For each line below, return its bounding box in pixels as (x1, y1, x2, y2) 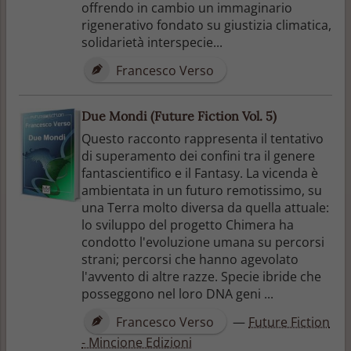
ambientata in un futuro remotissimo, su (81, 181, 322, 199)
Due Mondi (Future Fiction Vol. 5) (81, 107, 277, 124)
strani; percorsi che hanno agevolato (81, 250, 299, 268)
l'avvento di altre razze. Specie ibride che (81, 267, 321, 285)
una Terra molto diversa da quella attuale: (81, 198, 329, 216)
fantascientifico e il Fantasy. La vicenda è (81, 164, 318, 182)
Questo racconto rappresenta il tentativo (81, 129, 324, 147)
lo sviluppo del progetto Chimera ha (81, 215, 294, 233)
